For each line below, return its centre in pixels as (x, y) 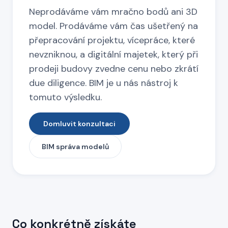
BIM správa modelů (75, 147)
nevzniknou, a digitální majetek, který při (113, 54)
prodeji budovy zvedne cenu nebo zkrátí (114, 69)
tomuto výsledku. (65, 97)
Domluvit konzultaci (79, 124)
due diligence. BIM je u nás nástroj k (104, 83)
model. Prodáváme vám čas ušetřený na (113, 26)
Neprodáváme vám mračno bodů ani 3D (113, 12)
